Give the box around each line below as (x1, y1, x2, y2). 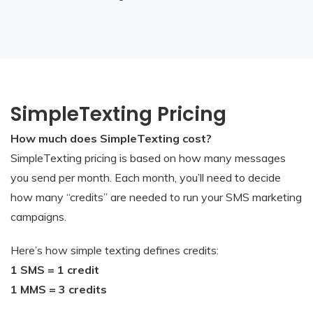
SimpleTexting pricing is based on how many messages (10, 150, 286, 165)
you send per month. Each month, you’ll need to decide (10, 170, 281, 184)
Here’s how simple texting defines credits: (10, 242, 219, 257)
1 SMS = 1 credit (10, 262, 99, 277)
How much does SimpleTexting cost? (10, 131, 212, 145)
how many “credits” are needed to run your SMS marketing (10, 189, 302, 204)
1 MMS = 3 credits (10, 282, 107, 296)
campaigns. (10, 209, 66, 224)
